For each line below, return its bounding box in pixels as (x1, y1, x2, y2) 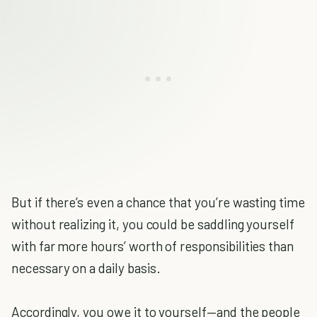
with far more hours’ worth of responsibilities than (11, 238, 294, 254)
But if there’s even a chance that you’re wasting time (11, 194, 305, 210)
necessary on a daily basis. (11, 260, 161, 276)
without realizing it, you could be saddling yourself (11, 216, 295, 232)
